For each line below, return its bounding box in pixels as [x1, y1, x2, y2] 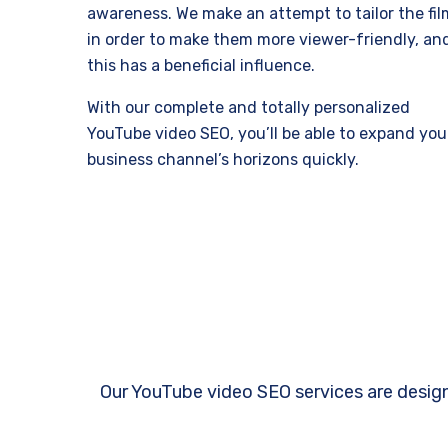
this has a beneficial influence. [87, 56, 315, 75]
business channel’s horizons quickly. [87, 150, 359, 169]
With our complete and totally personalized [87, 98, 410, 117]
